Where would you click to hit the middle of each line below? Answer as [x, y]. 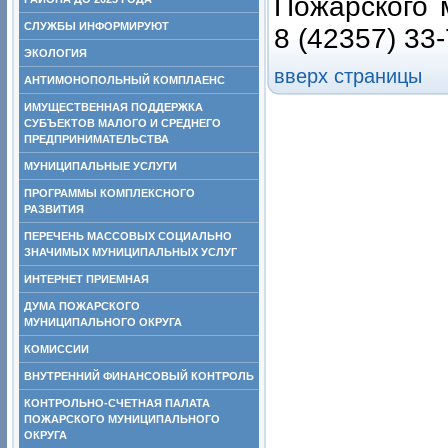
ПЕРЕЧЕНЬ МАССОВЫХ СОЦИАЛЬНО [128, 236]
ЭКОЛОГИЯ [55, 53]
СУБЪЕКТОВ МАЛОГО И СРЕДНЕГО [122, 123]
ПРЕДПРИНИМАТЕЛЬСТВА [96, 139]
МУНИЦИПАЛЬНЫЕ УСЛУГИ [100, 166]
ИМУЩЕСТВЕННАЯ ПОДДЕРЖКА [113, 107]
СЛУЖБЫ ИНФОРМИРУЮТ [96, 26]
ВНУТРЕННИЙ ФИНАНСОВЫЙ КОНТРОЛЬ [139, 376]
